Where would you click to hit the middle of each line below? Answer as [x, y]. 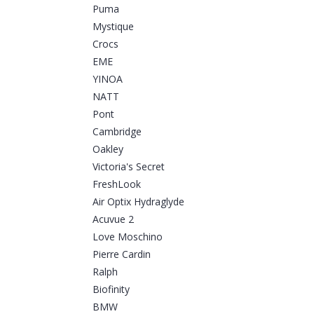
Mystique [113, 27]
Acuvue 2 [113, 219]
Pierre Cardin [122, 254]
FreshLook [117, 184]
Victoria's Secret [129, 167]
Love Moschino [128, 237]
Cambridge [117, 132]
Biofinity [111, 289]
